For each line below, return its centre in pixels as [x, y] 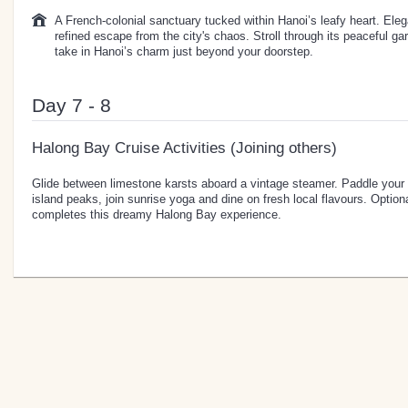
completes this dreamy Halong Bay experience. [157, 214]
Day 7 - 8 [71, 105]
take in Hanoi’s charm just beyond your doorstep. [184, 51]
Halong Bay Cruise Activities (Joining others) [184, 148]
